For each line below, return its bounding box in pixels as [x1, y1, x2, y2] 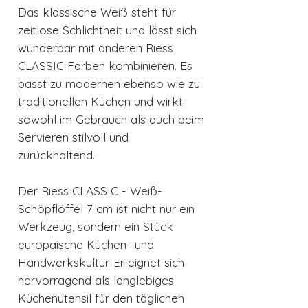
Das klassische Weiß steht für [18, 5, 176, 20]
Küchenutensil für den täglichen [18, 291, 184, 306]
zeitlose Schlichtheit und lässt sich [18, 23, 197, 38]
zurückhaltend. [18, 148, 95, 163]
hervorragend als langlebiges [18, 273, 174, 288]
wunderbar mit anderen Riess [18, 41, 173, 56]
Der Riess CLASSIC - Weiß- [18, 184, 162, 199]
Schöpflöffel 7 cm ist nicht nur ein [18, 201, 195, 217]
